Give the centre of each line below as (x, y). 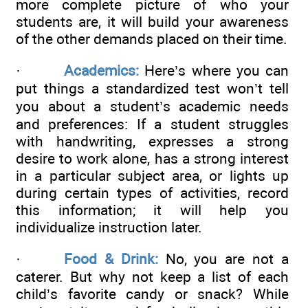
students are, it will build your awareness (152, 21)
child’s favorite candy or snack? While (152, 294)
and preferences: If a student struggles (152, 124)
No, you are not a (223, 259)
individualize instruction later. (109, 228)
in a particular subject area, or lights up (152, 176)
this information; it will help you (152, 210)
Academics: (101, 71)
